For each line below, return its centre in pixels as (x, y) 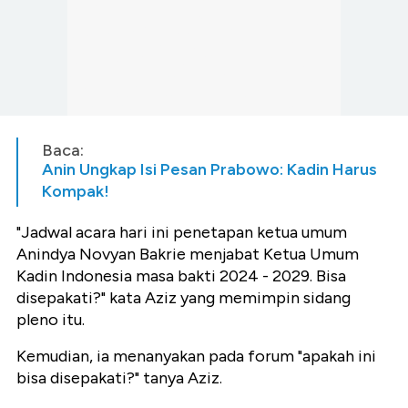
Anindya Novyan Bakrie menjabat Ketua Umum (188, 255)
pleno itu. (51, 320)
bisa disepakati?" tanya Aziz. (119, 378)
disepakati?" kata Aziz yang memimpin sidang (184, 298)
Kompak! (76, 192)
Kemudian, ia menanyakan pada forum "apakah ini (196, 357)
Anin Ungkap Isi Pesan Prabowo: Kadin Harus (209, 170)
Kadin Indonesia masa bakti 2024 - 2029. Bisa (181, 276)
